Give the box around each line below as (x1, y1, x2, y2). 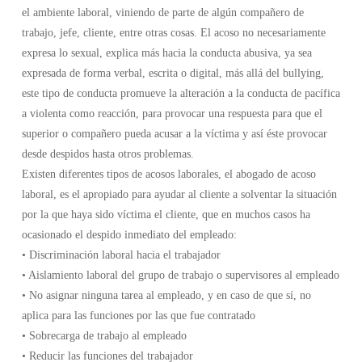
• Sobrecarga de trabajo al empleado (21, 330, 187, 342)
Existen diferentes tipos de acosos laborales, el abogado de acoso (21, 168, 316, 180)
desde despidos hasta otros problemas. (21, 148, 194, 160)
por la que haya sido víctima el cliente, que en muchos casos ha (21, 208, 310, 221)
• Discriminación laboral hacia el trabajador (21, 249, 221, 261)
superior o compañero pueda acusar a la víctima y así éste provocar (21, 128, 327, 140)
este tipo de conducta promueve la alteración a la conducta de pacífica (21, 87, 340, 99)
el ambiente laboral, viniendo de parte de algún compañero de (21, 6, 304, 19)
